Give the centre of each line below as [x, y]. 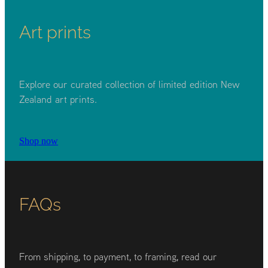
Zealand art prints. [58, 99]
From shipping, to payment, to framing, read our [118, 256]
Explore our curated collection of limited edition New [130, 84]
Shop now [39, 141]
